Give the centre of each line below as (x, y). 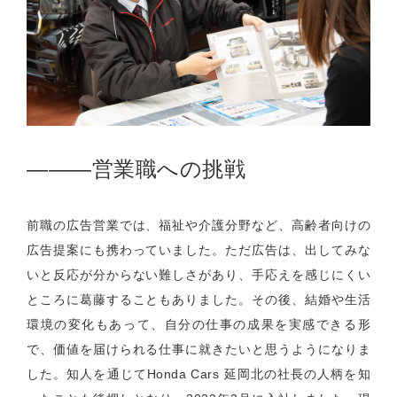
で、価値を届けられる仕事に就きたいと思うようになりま (198, 349)
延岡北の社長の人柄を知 (297, 374)
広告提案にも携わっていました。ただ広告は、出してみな (198, 249)
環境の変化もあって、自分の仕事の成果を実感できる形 (198, 324)
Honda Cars (185, 374)
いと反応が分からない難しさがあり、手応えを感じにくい (198, 274)
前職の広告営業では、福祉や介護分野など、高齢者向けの (198, 225)
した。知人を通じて (87, 374)
